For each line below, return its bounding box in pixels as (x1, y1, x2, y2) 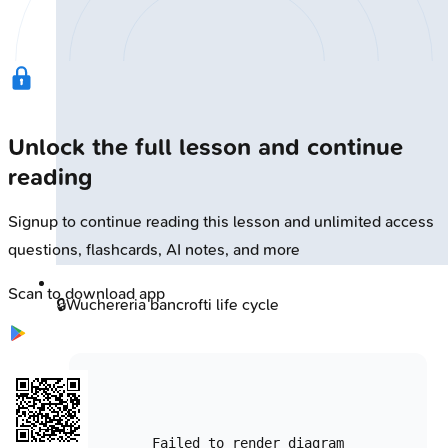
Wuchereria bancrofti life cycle (66, 295, 279, 315)
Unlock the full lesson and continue (8, 133, 403, 162)
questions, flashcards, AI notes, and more (8, 240, 300, 260)
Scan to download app (8, 284, 165, 304)
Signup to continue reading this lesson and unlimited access (8, 212, 434, 232)
